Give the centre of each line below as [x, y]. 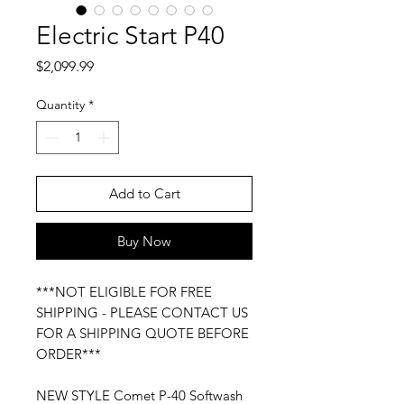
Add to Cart [144, 193]
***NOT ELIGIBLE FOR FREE [124, 292]
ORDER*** [69, 354]
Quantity [60, 105]
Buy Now [144, 241]
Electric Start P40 [130, 36]
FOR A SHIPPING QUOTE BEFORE [142, 333]
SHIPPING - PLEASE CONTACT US [142, 312]
